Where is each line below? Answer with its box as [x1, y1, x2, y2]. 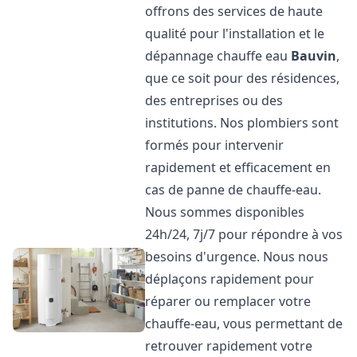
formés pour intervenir [145, 136, 284, 154]
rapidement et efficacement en [145, 159, 331, 176]
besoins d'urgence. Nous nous [145, 248, 329, 265]
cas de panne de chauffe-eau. [145, 181, 322, 198]
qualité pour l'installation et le [145, 25, 325, 42]
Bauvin [291, 47, 337, 65]
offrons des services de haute [145, 2, 324, 20]
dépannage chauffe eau [145, 47, 292, 65]
